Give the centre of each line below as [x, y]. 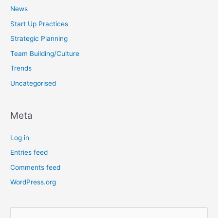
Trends [21, 68]
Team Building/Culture [45, 53]
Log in [20, 137]
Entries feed [29, 153]
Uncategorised [33, 83]
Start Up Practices [39, 24]
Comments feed [36, 167]
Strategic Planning [39, 39]
